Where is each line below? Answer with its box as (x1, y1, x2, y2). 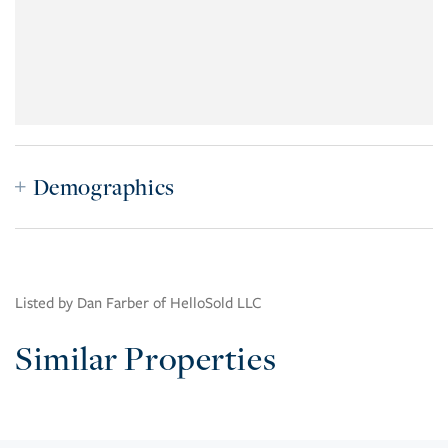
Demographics (32, 172, 175, 203)
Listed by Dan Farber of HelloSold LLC (15, 294, 262, 313)
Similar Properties (15, 336, 277, 381)
